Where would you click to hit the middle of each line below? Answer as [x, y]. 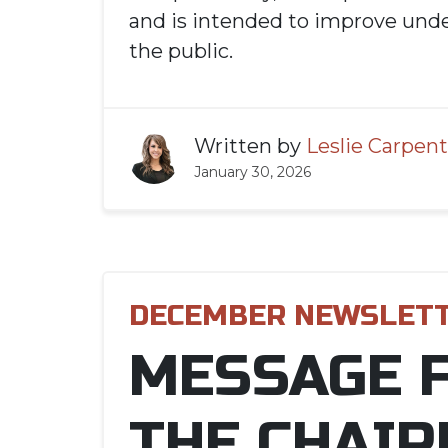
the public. [181, 51]
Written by [250, 146]
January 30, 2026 [252, 172]
